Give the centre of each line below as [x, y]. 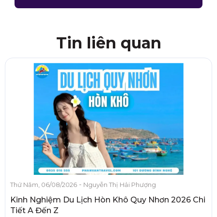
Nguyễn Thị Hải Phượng [120, 185]
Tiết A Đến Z [34, 211]
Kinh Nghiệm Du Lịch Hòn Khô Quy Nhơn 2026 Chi [108, 200]
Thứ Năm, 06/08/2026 [44, 185]
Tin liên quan [108, 43]
